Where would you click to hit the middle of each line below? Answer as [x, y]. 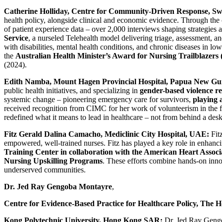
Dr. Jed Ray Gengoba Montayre [58, 186]
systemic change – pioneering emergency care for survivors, [98, 99]
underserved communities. [45, 169]
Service [16, 38]
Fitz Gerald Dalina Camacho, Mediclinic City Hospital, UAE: [107, 134]
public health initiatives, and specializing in [72, 90]
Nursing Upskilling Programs [53, 161]
